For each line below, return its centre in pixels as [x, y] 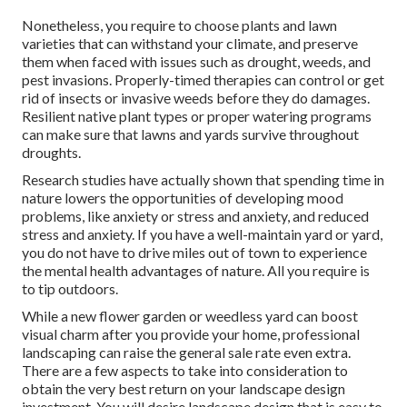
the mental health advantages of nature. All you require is [196, 271]
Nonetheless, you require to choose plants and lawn [179, 25]
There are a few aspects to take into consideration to [185, 371]
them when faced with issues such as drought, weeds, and [196, 62]
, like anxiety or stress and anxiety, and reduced [225, 216]
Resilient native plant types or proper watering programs [197, 116]
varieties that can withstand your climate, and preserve [190, 44]
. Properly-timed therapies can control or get [247, 80]
